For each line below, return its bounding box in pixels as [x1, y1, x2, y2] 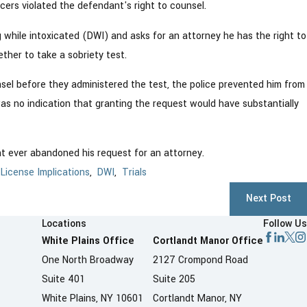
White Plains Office [42, 233, 134, 248]
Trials [121, 164, 147, 180]
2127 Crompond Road [152, 252, 248, 267]
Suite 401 [42, 271, 85, 286]
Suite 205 [152, 271, 195, 286]
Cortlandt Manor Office [152, 233, 263, 248]
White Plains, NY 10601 [42, 291, 143, 306]
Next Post [245, 191, 291, 206]
